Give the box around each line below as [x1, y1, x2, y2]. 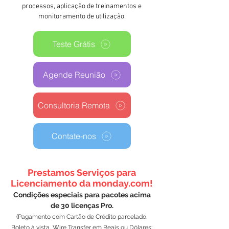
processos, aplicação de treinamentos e [22, 2, 142, 11]
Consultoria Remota [38, 100, 110, 111]
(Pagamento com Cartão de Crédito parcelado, [16, 213, 148, 221]
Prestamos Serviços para [28, 167, 136, 178]
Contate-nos [52, 131, 96, 142]
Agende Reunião [42, 70, 105, 80]
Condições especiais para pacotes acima [13, 191, 151, 199]
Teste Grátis [53, 39, 95, 50]
